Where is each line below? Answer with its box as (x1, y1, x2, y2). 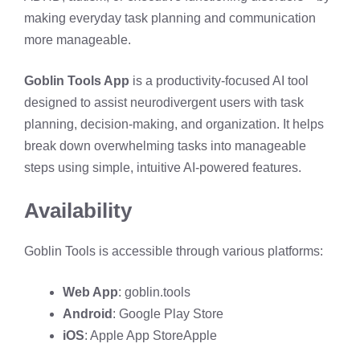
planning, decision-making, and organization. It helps (24, 117, 324, 131)
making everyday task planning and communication (24, 11, 316, 25)
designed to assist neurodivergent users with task (24, 96, 304, 109)
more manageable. (24, 33, 131, 47)
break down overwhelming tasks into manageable (24, 139, 306, 153)
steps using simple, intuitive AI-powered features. (24, 161, 301, 174)
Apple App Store (90, 329, 183, 342)
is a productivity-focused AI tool (129, 74, 309, 88)
